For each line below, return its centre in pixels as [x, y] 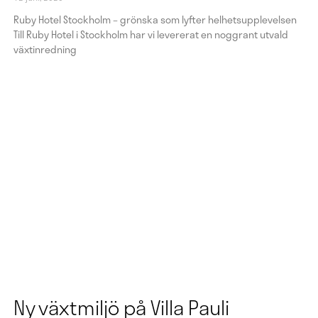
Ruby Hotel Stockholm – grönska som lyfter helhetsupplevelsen [155, 20]
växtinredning [45, 50]
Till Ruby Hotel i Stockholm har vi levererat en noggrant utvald [150, 35]
